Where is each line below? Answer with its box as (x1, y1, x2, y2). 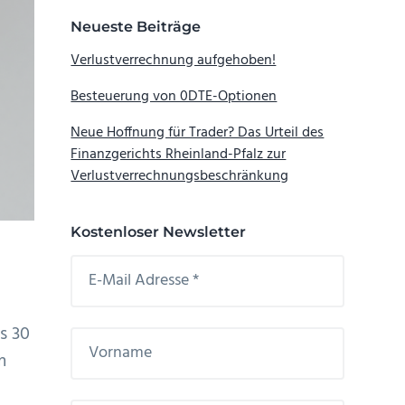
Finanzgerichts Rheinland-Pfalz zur (71, 142, 287, 166)
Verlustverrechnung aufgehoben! (71, 48, 277, 72)
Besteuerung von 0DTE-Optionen (71, 84, 278, 108)
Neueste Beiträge (71, 17, 202, 35)
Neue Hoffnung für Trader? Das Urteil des (71, 120, 325, 145)
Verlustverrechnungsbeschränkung (71, 164, 289, 188)
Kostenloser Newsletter (71, 222, 247, 240)
